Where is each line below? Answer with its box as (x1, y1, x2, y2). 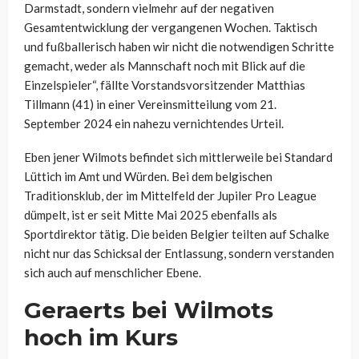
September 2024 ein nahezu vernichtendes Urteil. (24, 116, 284, 131)
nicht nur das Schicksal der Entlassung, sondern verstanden (24, 246, 334, 261)
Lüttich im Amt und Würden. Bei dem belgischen (24, 169, 272, 184)
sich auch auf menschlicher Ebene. (24, 265, 201, 280)
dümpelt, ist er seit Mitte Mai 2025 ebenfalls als (24, 208, 277, 223)
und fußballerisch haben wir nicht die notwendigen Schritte (24, 39, 334, 54)
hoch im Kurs (24, 324, 178, 352)
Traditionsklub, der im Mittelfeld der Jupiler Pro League (24, 188, 317, 204)
